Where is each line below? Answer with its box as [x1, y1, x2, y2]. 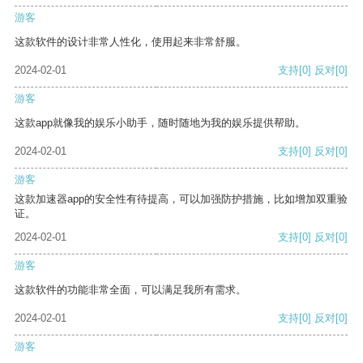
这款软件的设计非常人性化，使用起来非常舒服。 [15, 36, 246, 49]
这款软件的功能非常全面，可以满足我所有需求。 [15, 284, 246, 297]
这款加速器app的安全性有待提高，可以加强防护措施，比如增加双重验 [15, 193, 348, 206]
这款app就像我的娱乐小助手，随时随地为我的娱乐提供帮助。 [15, 117, 305, 130]
